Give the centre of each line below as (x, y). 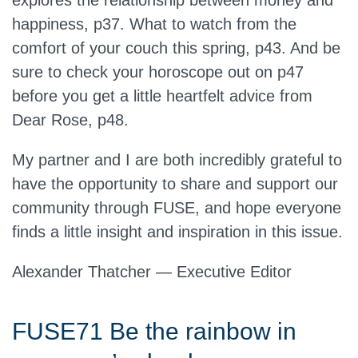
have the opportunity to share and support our (175, 184)
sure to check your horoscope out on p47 (158, 72)
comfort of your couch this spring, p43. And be (176, 48)
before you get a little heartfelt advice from (162, 96)
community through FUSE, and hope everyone (177, 208)
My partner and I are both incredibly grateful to (177, 160)
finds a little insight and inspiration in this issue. (177, 232)
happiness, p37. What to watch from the (154, 24)
